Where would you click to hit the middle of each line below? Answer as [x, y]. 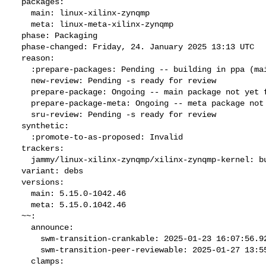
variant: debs [17, 171]
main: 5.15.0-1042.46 [21, 193]
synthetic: [17, 126]
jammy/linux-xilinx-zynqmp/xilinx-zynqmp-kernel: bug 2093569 [21, 159]
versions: [17, 182]
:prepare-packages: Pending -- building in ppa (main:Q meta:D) [21, 69]
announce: [21, 227]
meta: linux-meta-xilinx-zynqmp [21, 24]
